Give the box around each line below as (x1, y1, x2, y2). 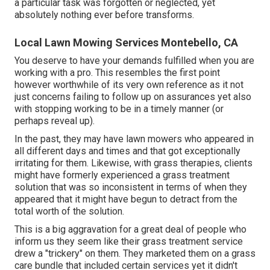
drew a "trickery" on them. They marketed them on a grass (14, 247, 256, 259)
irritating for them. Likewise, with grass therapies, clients (14, 157, 253, 169)
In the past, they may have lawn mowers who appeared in (14, 133, 254, 145)
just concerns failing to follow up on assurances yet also (14, 90, 251, 102)
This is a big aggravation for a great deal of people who (14, 223, 246, 235)
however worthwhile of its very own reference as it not (14, 78, 243, 90)
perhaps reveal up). (14, 115, 95, 127)
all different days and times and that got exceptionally (14, 145, 240, 157)
